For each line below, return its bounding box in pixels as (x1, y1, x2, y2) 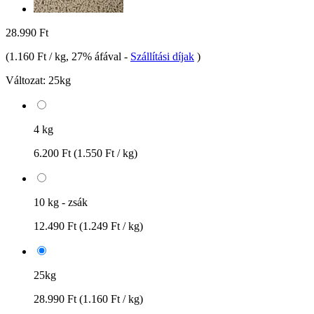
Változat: (6, 74, 46, 86)
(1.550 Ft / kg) (74, 146, 137, 159)
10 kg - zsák (34, 196, 88, 208)
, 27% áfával (66, 50, 124, 62)
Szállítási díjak (130, 50, 194, 62)
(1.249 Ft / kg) (79, 219, 143, 232)
